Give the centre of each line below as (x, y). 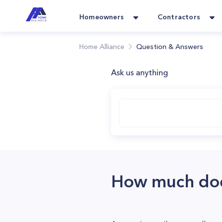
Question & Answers (170, 47)
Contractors (179, 17)
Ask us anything (139, 72)
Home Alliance (102, 47)
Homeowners (102, 17)
